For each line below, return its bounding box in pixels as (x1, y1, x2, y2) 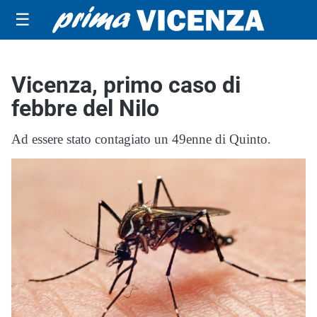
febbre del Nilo (11, 95, 159, 122)
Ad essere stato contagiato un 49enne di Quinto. (11, 132, 271, 146)
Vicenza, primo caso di (11, 71, 241, 98)
